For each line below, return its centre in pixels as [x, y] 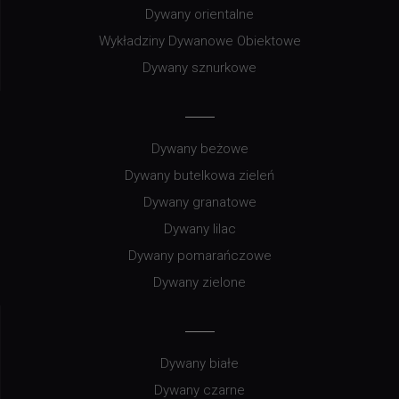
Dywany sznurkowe [199, 68]
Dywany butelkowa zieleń [199, 176]
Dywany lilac [199, 229]
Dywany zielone [199, 283]
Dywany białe [199, 364]
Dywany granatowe [199, 203]
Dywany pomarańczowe [199, 256]
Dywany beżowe [199, 149]
